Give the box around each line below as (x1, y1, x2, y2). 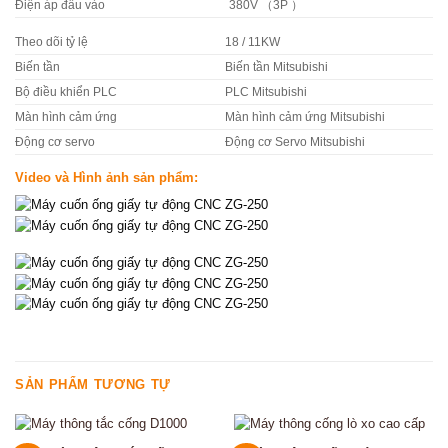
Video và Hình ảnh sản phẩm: (15, 170, 198, 186)
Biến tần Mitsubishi (224, 61, 328, 74)
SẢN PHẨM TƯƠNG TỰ (15, 376, 171, 392)
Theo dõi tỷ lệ (15, 36, 88, 49)
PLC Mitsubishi (224, 86, 307, 99)
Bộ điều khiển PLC (15, 86, 117, 99)
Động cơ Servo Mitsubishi (224, 136, 365, 149)
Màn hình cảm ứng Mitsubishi (224, 111, 385, 124)
